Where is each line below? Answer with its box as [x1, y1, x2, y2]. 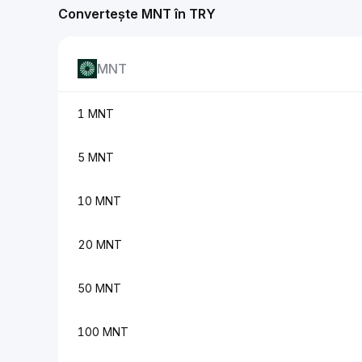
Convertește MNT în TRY [58, 6, 216, 22]
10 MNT [78, 194, 121, 208]
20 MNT [78, 238, 122, 251]
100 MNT [78, 325, 128, 339]
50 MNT [78, 281, 121, 295]
